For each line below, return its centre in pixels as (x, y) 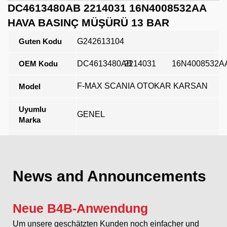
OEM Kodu (38, 63)
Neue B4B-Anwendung (80, 208)
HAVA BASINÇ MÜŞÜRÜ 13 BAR (88, 22)
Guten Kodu (40, 41)
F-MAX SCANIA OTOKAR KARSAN (142, 86)
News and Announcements (109, 176)
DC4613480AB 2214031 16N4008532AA (107, 8)
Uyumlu (32, 109)
